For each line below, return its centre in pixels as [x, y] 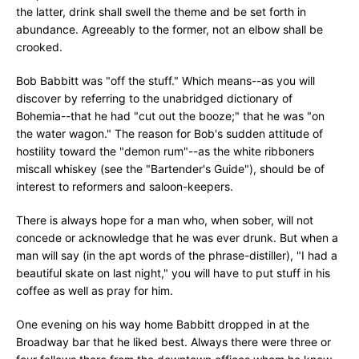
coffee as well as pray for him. [95, 290]
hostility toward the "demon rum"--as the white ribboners [165, 151]
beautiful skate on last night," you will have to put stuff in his [173, 273]
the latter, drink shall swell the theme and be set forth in [161, 12]
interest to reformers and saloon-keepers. [125, 186]
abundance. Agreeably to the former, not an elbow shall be [169, 29]
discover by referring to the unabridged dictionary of [154, 98]
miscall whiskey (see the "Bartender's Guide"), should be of [170, 169]
